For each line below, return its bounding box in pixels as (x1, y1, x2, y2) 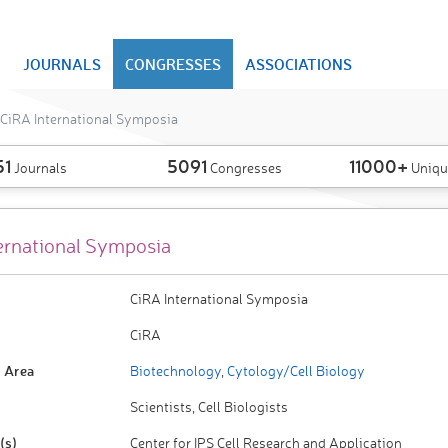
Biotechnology (129, 362, 221, 379)
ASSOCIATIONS (245, 54, 352, 74)
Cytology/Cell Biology (223, 362, 365, 379)
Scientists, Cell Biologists (129, 398, 288, 415)
